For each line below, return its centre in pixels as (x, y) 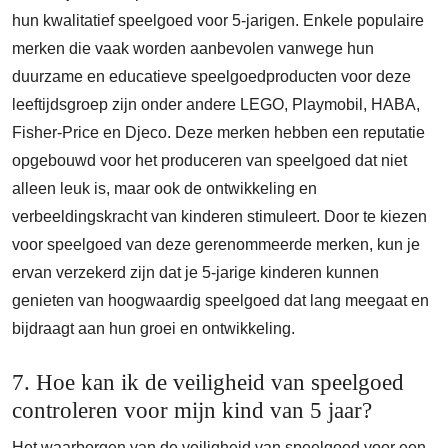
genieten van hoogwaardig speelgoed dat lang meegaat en (220, 300)
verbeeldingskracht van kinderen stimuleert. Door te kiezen (219, 216)
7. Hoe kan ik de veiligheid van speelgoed (208, 382)
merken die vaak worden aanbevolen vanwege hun (193, 48)
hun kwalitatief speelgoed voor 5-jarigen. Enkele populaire (218, 20)
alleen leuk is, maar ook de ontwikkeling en (164, 188)
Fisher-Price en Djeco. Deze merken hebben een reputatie (218, 132)
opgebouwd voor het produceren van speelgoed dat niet (209, 160)
